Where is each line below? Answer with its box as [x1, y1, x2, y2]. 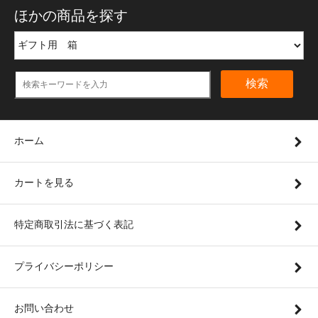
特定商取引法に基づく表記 [14, 219, 133, 231]
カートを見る [14, 177, 74, 189]
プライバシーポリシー [14, 261, 114, 273]
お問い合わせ [14, 302, 74, 314]
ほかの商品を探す [14, 8, 128, 24]
